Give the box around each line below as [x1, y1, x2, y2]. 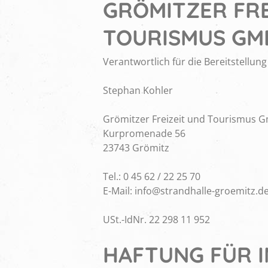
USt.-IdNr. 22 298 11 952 [103, 213, 210, 227]
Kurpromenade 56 [103, 127, 185, 141]
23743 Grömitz [103, 141, 169, 155]
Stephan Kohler [103, 84, 173, 98]
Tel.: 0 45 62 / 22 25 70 [103, 170, 200, 184]
